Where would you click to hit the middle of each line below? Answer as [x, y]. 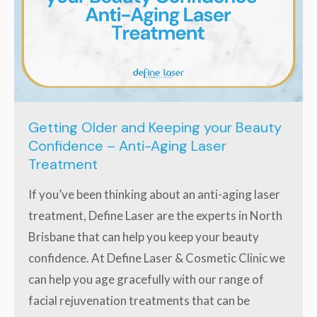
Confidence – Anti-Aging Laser [127, 146]
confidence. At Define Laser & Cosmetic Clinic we [157, 258]
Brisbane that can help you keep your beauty [144, 237]
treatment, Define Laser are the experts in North [155, 216]
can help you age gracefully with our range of [146, 279]
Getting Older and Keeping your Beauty [155, 128]
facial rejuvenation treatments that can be [139, 301]
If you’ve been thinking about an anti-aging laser [154, 195]
